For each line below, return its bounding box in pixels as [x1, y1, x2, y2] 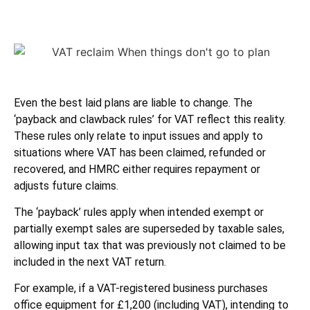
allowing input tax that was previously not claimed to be [14, 239, 286, 253]
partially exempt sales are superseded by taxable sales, [14, 222, 284, 236]
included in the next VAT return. [14, 255, 166, 269]
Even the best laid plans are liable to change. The [14, 95, 253, 109]
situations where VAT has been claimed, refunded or [14, 145, 266, 159]
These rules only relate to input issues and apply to [14, 129, 263, 143]
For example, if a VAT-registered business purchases [14, 282, 268, 295]
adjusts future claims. [14, 179, 118, 192]
